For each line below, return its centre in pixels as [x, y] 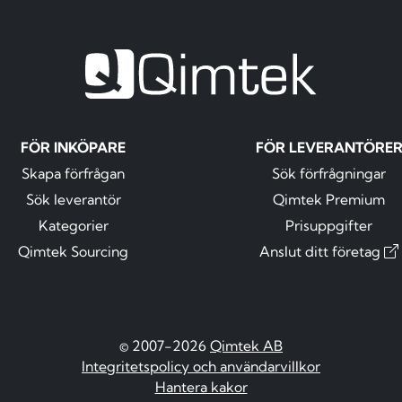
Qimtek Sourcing [73, 252]
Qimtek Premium [329, 200]
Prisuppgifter [329, 226]
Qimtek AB [246, 346]
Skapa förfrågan [73, 174]
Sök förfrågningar [329, 174]
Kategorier [73, 226]
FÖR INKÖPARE [73, 148]
